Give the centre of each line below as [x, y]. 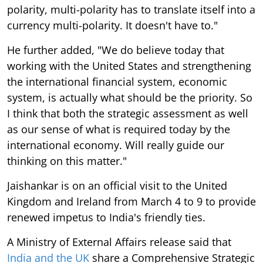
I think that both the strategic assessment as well [128, 113]
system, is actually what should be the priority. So [130, 97]
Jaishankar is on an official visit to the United [117, 185]
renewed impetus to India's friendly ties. [106, 217]
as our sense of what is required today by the [119, 129]
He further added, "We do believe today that [116, 50]
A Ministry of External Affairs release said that [119, 242]
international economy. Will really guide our [116, 145]
